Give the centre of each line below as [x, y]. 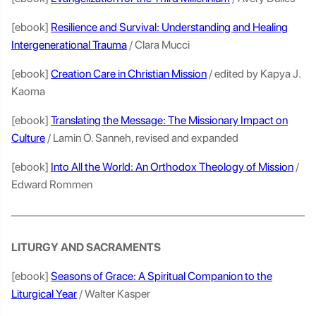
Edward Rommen [53, 184]
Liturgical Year [44, 294]
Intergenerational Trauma [69, 45]
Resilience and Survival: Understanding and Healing [169, 27]
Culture [28, 138]
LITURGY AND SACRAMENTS [87, 247]
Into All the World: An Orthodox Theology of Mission [172, 167]
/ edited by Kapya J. [254, 74]
